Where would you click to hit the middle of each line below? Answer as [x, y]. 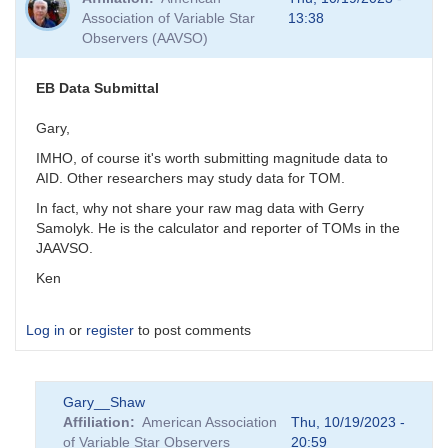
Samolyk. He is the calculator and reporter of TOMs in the [218, 228]
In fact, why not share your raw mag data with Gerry [200, 208]
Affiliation [96, 422]
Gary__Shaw [104, 402]
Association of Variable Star [169, 18]
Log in [45, 330]
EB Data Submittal [97, 88]
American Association [209, 422]
